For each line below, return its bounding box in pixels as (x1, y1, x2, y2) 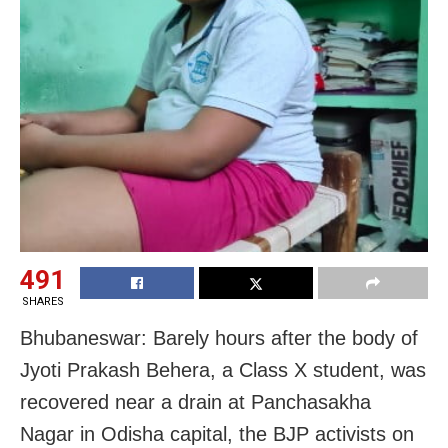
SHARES (21, 295, 64, 309)
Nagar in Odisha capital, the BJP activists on (20, 423, 414, 446)
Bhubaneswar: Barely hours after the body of (20, 327, 418, 350)
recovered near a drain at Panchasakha (20, 391, 371, 414)
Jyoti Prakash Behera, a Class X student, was (20, 359, 426, 382)
